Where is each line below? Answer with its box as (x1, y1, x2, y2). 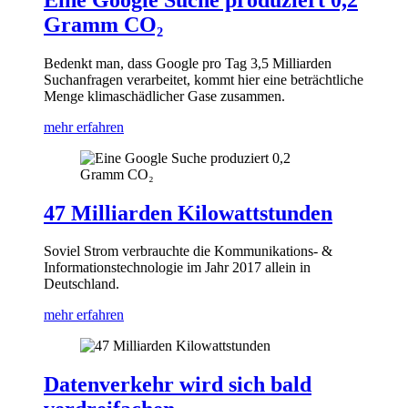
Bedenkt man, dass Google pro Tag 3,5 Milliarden (44, 55, 331, 71)
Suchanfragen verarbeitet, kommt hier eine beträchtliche (44, 71, 363, 87)
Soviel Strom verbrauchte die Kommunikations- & (44, 243, 332, 260)
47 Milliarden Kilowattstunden (44, 200, 332, 225)
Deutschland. (44, 276, 119, 292)
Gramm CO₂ (44, 12, 163, 36)
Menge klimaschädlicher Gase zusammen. (44, 87, 285, 104)
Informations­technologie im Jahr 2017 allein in (44, 260, 311, 276)
